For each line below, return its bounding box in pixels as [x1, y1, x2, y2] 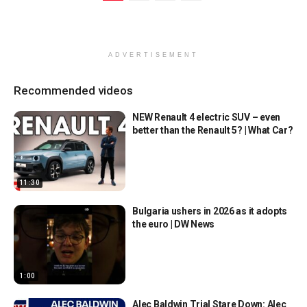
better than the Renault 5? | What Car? [132, 125, 293, 136]
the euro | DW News [132, 218, 215, 230]
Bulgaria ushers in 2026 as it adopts [132, 205, 288, 217]
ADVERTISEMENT [108, 51, 199, 58]
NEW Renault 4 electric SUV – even [132, 112, 280, 123]
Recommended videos [14, 84, 133, 97]
